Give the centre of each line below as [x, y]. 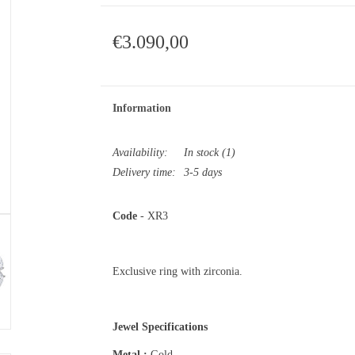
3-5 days [202, 172]
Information [141, 108]
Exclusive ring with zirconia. [177, 271]
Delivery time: [144, 172]
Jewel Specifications [160, 326]
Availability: [140, 152]
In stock [201, 152]
